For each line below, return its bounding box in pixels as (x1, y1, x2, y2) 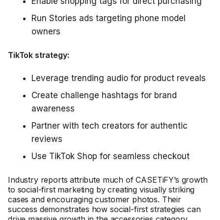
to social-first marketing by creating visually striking (8, 185, 195, 194)
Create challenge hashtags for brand (31, 90, 177, 100)
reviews (31, 134, 62, 144)
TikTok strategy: (8, 50, 69, 60)
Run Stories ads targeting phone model (31, 13, 186, 23)
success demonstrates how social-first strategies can (8, 204, 201, 214)
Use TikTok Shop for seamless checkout (31, 151, 190, 161)
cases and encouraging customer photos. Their (8, 194, 181, 204)
